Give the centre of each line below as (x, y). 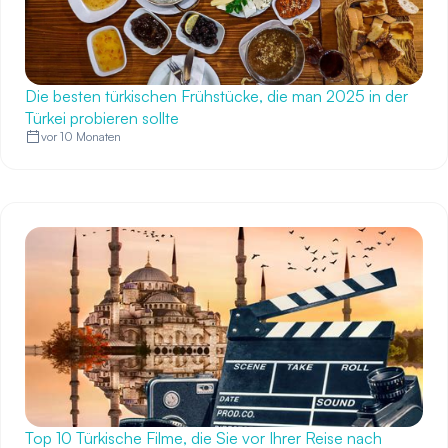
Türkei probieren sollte (102, 118)
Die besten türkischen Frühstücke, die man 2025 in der (216, 96)
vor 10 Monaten (81, 136)
